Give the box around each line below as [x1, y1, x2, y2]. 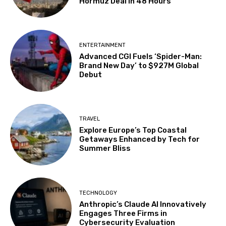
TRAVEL [79, 116, 100, 123]
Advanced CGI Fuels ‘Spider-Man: [79, 52, 202, 62]
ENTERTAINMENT [79, 42, 126, 49]
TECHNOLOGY [79, 189, 118, 196]
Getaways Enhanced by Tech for [79, 135, 200, 144]
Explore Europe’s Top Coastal [79, 126, 187, 135]
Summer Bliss [79, 144, 131, 153]
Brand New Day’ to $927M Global [79, 61, 199, 71]
